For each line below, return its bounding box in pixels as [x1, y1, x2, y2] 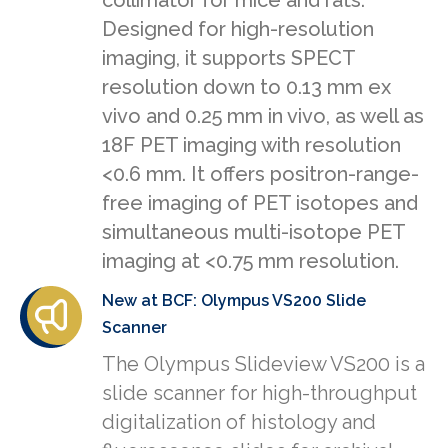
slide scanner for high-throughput [102, 381, 417, 406]
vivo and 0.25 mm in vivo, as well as [102, 104, 424, 129]
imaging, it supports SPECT [102, 46, 355, 71]
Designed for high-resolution [102, 17, 374, 42]
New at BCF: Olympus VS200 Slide [102, 291, 366, 311]
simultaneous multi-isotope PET [102, 220, 405, 245]
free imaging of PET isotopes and [102, 191, 418, 216]
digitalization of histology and [102, 410, 376, 435]
